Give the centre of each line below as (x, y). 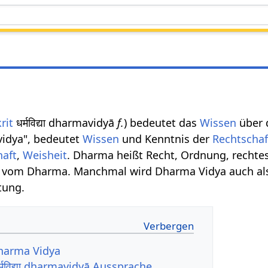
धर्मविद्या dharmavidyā (66, 122)
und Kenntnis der (166, 138)
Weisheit (45, 155)
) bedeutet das (162, 122)
